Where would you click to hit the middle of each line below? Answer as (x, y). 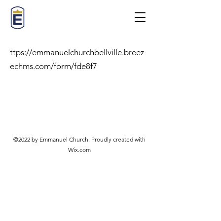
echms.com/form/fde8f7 (54, 66)
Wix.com (79, 150)
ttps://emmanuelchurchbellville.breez (77, 52)
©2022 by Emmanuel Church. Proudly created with (79, 139)
